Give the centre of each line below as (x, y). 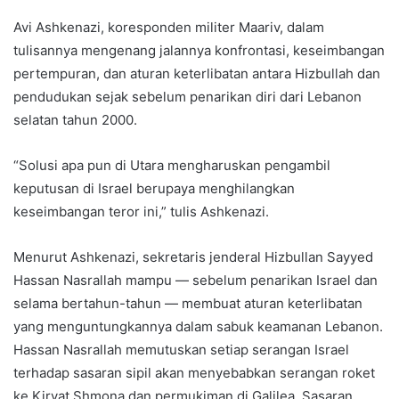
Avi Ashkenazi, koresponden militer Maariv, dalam (169, 28)
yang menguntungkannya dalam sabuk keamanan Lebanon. (198, 327)
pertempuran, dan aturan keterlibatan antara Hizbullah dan (197, 74)
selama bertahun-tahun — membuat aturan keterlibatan (188, 304)
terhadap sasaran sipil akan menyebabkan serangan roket (194, 373)
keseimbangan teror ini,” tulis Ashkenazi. (141, 212)
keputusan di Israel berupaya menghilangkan (154, 189)
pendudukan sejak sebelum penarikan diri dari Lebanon (187, 97)
